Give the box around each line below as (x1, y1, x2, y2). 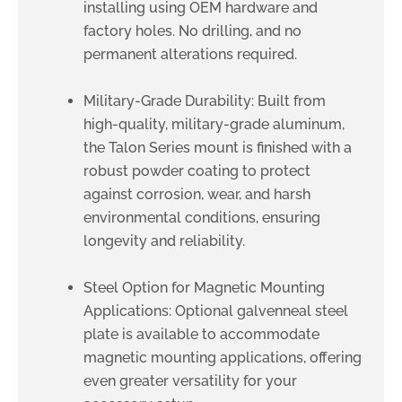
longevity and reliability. (83, 232, 245, 249)
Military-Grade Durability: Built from (83, 92, 326, 109)
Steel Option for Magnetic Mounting (83, 278, 325, 296)
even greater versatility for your (83, 371, 297, 389)
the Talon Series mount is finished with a (83, 138, 352, 156)
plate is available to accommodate (83, 325, 319, 343)
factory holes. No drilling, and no (83, 22, 301, 39)
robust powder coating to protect (83, 162, 310, 179)
